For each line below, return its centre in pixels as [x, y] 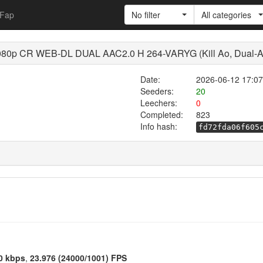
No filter [146, 15]
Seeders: [157, 91]
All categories [226, 15]
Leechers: [159, 103]
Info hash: [159, 126]
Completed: [161, 114]
